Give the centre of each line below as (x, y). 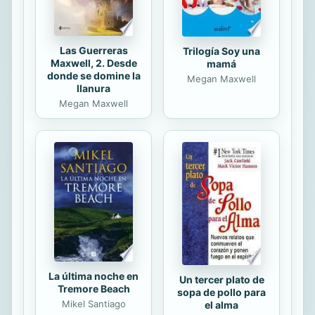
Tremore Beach (94, 288)
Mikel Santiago (94, 303)
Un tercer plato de (221, 279)
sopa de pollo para (221, 292)
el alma (221, 304)
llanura (94, 88)
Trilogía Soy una (221, 51)
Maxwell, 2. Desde (94, 63)
